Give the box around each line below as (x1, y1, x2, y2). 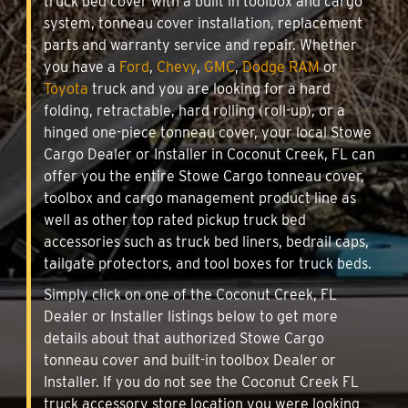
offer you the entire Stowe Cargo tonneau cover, (44, 167, 364, 185)
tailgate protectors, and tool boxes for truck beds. (44, 254, 372, 272)
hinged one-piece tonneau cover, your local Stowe (44, 123, 372, 141)
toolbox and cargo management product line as (44, 189, 356, 207)
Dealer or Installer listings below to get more (44, 307, 338, 325)
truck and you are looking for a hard (88, 79, 331, 97)
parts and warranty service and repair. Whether (44, 36, 357, 54)
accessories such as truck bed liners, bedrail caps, (44, 232, 369, 250)
